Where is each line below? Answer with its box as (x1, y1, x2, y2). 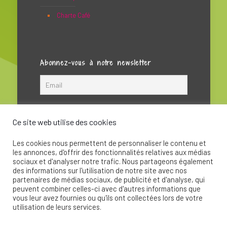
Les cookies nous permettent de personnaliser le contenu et (13, 138, 206, 147)
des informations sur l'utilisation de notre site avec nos (13, 166, 187, 175)
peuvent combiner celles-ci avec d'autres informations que (13, 184, 201, 193)
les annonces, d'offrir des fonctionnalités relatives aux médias (13, 147, 211, 157)
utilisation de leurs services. (13, 202, 101, 211)
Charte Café (56, 11, 90, 20)
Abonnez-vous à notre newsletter (40, 58, 151, 68)
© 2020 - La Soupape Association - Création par (43, 192, 184, 200)
